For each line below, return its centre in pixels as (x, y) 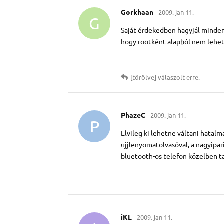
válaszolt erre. (178, 77)
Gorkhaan (137, 12)
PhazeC (133, 115)
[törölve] (143, 77)
